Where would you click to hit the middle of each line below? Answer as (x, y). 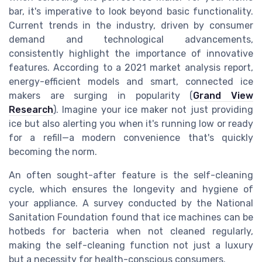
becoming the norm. (53, 152)
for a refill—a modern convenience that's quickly (131, 138)
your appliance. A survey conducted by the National (131, 204)
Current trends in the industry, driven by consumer (131, 26)
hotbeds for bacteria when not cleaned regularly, (131, 232)
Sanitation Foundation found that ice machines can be (131, 218)
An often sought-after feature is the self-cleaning (131, 175)
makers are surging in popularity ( (101, 96)
